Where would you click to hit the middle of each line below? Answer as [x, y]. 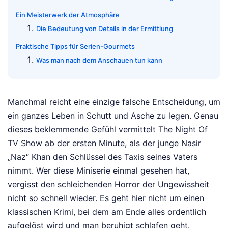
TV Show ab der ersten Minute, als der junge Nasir [104, 143]
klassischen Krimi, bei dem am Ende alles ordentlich [107, 212]
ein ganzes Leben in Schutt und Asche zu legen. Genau [113, 116]
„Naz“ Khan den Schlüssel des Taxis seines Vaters [103, 157]
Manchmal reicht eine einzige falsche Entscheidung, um [114, 102]
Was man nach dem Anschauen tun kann [99, 60]
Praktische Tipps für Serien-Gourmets [75, 47]
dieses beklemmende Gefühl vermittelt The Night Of [108, 130]
